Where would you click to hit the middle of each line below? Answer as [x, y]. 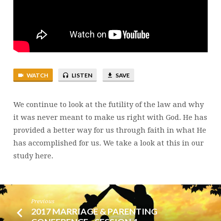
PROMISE [40, 12]
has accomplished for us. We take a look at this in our [108, 143]
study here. [33, 156]
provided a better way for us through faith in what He [110, 130]
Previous [43, 202]
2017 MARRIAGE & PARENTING [94, 211]
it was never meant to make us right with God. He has [110, 118]
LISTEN [82, 75]
